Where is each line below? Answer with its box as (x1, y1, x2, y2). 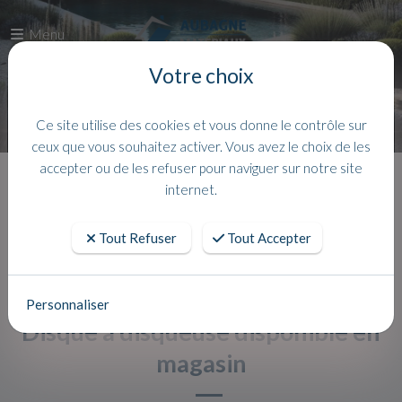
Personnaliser (26, 295, 109, 312)
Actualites (189, 180, 242, 195)
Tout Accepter (224, 229, 311, 246)
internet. (164, 180, 217, 197)
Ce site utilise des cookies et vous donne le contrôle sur (35, 116, 367, 133)
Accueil (133, 180, 170, 195)
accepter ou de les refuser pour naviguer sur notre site (39, 159, 363, 176)
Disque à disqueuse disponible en (22, 317, 380, 346)
